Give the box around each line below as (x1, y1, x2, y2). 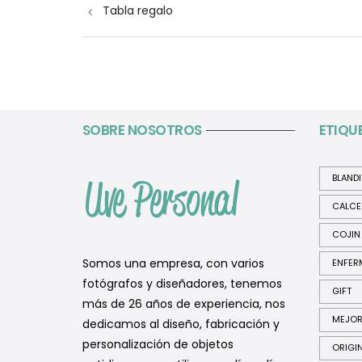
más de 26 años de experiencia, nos (82, 295, 285, 312)
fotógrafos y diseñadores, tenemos (82, 275, 282, 292)
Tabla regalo (103, 2, 173, 19)
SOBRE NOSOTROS (82, 120, 202, 140)
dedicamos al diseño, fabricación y (82, 315, 280, 332)
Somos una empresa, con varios (82, 255, 264, 271)
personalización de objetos (82, 335, 234, 352)
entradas (82, 29, 170, 57)
